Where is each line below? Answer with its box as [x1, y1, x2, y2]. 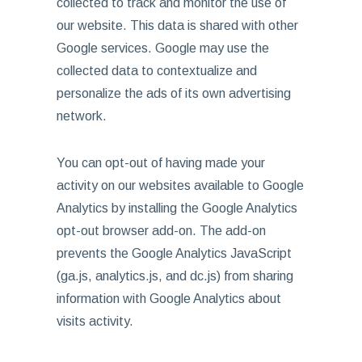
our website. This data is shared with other [56, 19, 298, 32]
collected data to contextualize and [56, 64, 257, 78]
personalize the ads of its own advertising [56, 86, 291, 100]
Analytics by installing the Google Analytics [56, 201, 297, 215]
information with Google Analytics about [56, 292, 281, 305]
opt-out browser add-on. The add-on [56, 224, 266, 238]
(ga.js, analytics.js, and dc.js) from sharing [56, 269, 293, 283]
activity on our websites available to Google [56, 179, 304, 192]
